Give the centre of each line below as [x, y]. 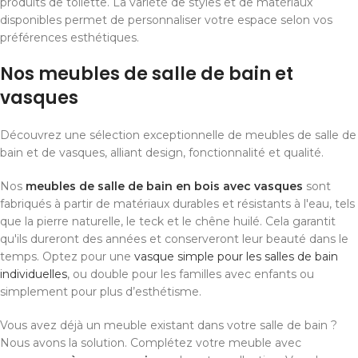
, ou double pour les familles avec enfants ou [191, 274]
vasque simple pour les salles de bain [236, 257]
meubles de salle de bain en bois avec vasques [164, 187]
